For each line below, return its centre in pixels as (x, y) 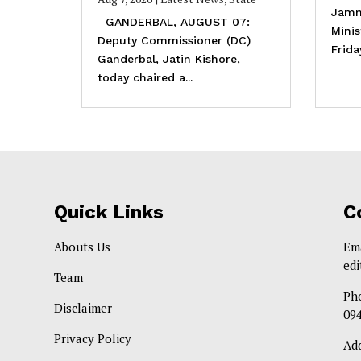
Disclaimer (83, 307)
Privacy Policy (93, 338)
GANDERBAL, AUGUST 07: (173, 22)
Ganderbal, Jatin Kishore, (168, 59)
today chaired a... (145, 78)
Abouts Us (83, 246)
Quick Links (109, 212)
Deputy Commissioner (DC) (174, 41)
